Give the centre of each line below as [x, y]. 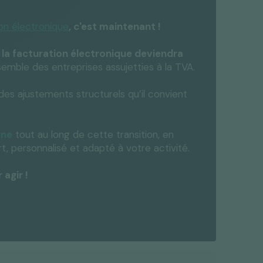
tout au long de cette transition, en [93, 134]
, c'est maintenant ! [115, 26]
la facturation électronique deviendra [93, 53]
